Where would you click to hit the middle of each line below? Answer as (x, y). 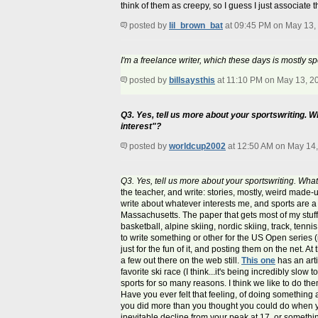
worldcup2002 (197, 147)
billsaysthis (192, 81)
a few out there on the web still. (181, 261)
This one (258, 261)
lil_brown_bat (196, 26)
